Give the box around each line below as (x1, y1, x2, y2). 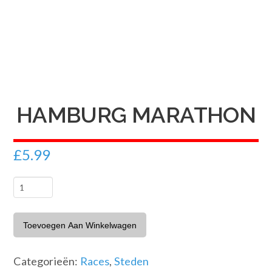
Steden (114, 254, 149, 268)
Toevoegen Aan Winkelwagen (23, 220, 137, 230)
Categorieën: (13, 254, 81, 268)
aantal (13, 215, 43, 229)
